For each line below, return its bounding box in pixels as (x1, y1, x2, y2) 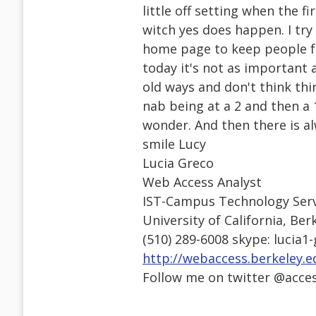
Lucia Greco (142, 154, 214, 172)
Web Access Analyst (142, 174, 262, 191)
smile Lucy (142, 135, 206, 153)
